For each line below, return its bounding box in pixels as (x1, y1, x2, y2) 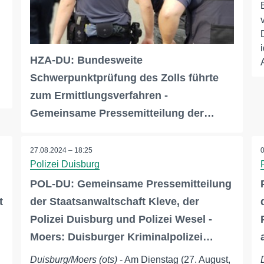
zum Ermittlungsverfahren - (29, 90, 168, 102)
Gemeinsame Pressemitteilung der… (29, 107, 214, 120)
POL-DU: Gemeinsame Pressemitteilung (29, 178, 232, 190)
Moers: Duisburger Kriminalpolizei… (29, 231, 213, 243)
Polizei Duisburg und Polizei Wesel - (29, 213, 212, 226)
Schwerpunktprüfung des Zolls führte (29, 72, 219, 84)
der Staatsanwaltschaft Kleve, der (29, 196, 199, 208)
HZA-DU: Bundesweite (29, 54, 143, 67)
